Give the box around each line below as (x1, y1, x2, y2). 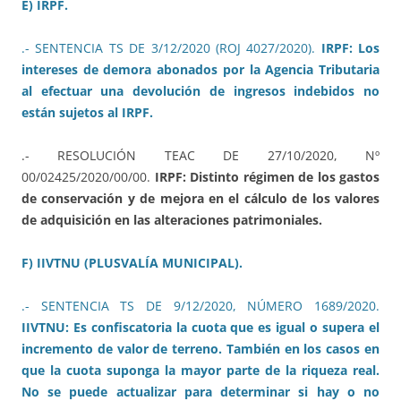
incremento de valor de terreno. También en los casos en (21, 339, 380, 357)
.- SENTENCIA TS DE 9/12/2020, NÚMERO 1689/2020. (21, 296, 380, 314)
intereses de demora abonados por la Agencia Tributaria (21, 60, 380, 78)
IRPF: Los (320, 38, 380, 56)
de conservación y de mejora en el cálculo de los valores (21, 189, 380, 207)
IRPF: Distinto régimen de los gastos (154, 167, 380, 185)
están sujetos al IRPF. (21, 103, 153, 121)
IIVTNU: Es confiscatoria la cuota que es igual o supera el (21, 318, 380, 336)
